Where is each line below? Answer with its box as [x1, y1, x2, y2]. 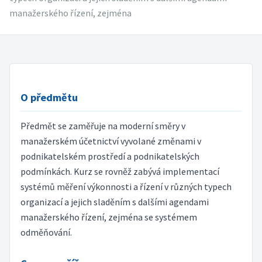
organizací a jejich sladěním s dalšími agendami [20, 196, 209, 208]
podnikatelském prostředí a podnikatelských [20, 150, 199, 163]
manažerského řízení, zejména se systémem [20, 211, 197, 223]
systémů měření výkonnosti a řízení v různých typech [20, 181, 232, 193]
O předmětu [20, 90, 78, 104]
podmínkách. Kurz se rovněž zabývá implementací [20, 166, 219, 178]
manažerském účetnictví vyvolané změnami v [20, 135, 201, 147]
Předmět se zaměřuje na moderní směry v [20, 120, 185, 132]
